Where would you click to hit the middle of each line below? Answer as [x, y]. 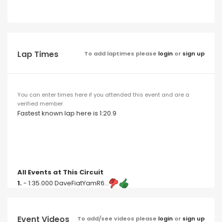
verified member [40, 103]
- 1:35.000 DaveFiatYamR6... [65, 183]
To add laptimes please [121, 53]
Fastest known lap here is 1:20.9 [67, 113]
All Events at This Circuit [60, 172]
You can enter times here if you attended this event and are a [103, 94]
